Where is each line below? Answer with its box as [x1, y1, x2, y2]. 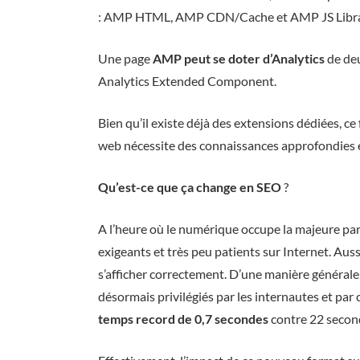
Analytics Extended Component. [98, 73, 276, 88]
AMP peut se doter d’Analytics [153, 51, 325, 66]
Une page [98, 51, 153, 66]
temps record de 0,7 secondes [98, 311, 268, 326]
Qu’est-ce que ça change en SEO [98, 179, 281, 194]
